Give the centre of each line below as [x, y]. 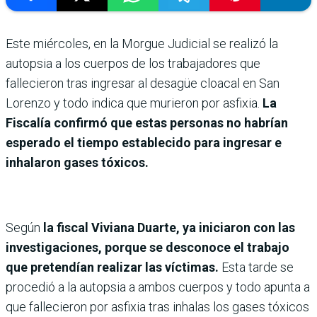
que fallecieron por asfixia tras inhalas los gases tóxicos [157, 307]
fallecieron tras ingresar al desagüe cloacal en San [143, 83]
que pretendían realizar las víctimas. [114, 267]
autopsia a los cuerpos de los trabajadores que [133, 64]
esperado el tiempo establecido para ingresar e [144, 143]
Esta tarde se [258, 267]
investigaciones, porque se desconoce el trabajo [148, 248]
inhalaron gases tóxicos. [77, 163]
